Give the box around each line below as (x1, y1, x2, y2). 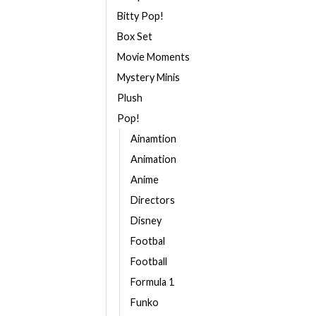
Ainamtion (130, 133, 176, 145)
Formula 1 (130, 276, 174, 288)
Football (130, 255, 167, 267)
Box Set (117, 30, 152, 42)
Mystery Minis (117, 71, 180, 83)
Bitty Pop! (117, 10, 164, 22)
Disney (130, 214, 162, 226)
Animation (130, 153, 176, 165)
